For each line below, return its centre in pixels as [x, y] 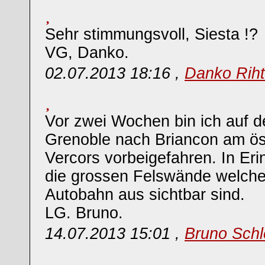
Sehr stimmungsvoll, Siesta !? [151, 34]
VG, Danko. [87, 53]
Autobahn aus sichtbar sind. [145, 195]
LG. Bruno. [84, 213]
